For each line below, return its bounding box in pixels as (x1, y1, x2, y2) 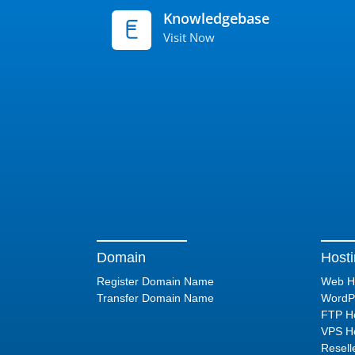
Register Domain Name (97, 275, 214, 288)
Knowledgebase (162, 9, 269, 28)
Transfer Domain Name (97, 292, 214, 304)
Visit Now (162, 29, 215, 45)
